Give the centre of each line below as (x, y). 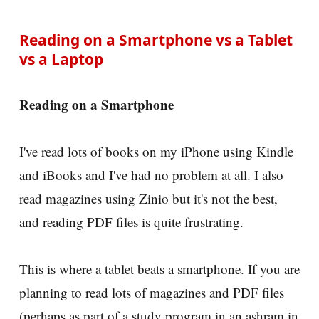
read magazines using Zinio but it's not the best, (148, 198)
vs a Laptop (61, 59)
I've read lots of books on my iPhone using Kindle (156, 151)
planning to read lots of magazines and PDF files (152, 292)
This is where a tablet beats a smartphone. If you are (159, 268)
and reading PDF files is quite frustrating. (131, 221)
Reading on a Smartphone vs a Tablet (156, 40)
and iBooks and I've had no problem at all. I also (151, 174)
